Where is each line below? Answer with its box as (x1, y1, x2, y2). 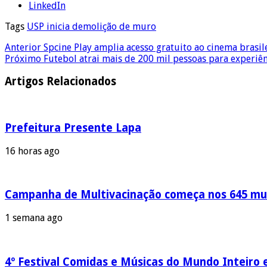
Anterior (5, 41, 41, 53)
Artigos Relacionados (5, 75, 116, 88)
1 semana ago (5, 212, 63, 223)
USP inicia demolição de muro (27, 20, 156, 32)
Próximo (5, 52, 41, 64)
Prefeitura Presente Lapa (5, 121, 141, 134)
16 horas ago (5, 145, 60, 157)
